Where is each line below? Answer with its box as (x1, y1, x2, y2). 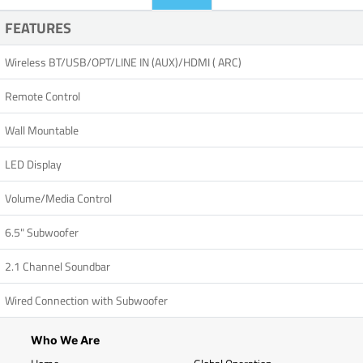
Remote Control (5, 88, 80, 105)
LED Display (5, 156, 62, 173)
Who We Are (31, 333, 100, 348)
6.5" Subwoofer (5, 224, 79, 241)
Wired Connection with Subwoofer (5, 292, 168, 310)
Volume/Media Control (5, 190, 112, 207)
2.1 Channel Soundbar (5, 258, 110, 275)
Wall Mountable (5, 122, 79, 139)
